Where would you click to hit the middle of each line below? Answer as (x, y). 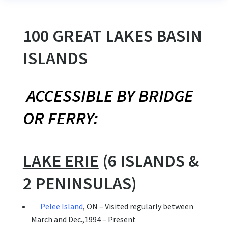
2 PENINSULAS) (80, 183)
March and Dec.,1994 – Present (83, 220)
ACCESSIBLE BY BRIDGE (110, 96)
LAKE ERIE (61, 161)
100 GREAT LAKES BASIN (112, 36)
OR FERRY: (60, 118)
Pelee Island (61, 206)
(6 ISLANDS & (149, 161)
